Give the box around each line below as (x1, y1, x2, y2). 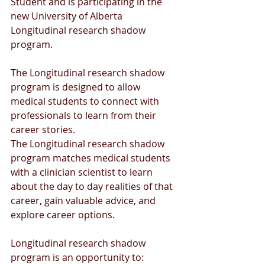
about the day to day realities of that (11, 180, 177, 193)
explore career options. (11, 208, 115, 221)
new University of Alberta (11, 9, 125, 22)
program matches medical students (11, 151, 173, 164)
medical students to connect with (11, 95, 161, 108)
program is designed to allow (11, 80, 143, 93)
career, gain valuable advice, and (11, 194, 158, 207)
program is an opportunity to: (11, 251, 144, 264)
